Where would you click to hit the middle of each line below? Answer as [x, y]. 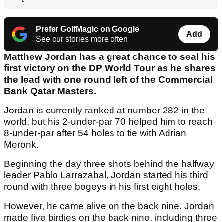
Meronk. [21, 144]
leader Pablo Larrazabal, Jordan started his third [106, 175]
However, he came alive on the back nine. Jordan [109, 206]
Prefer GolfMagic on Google [87, 29]
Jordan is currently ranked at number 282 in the [104, 110]
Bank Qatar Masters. [50, 91]
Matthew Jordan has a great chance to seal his [110, 56]
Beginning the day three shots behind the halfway [109, 164]
